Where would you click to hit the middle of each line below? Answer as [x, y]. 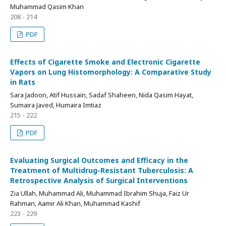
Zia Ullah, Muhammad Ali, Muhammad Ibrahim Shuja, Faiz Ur [100, 193]
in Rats [23, 82]
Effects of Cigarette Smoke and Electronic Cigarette [105, 62]
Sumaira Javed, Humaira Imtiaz [56, 105]
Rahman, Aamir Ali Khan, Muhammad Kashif [75, 203]
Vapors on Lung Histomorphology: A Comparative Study [111, 72]
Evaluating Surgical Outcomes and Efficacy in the [99, 160]
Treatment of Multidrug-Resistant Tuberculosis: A [102, 170]
